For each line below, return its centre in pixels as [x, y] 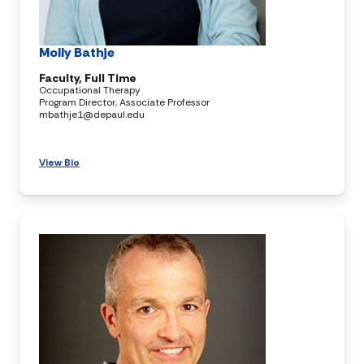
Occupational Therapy [90, 90]
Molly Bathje [77, 52]
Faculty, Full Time [88, 78]
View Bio [59, 162]
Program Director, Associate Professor [124, 102]
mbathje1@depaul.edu [92, 114]
